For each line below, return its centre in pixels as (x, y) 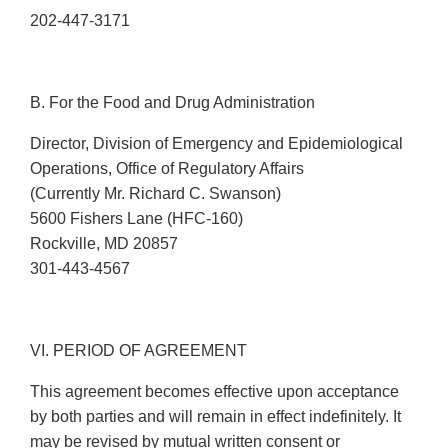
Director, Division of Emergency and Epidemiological (216, 144)
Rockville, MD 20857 (104, 244)
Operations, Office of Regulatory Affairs (167, 169)
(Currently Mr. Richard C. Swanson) (155, 194)
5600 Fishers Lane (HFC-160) (136, 219)
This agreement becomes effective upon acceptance (214, 392)
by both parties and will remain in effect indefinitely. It (215, 417)
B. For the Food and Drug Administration (172, 103)
